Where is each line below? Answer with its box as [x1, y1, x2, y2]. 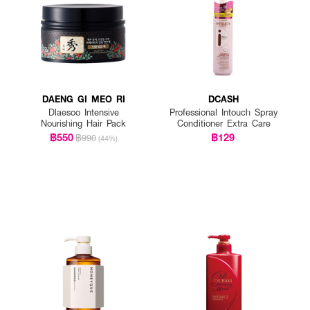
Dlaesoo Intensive [48, 106, 119, 119]
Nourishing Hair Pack [41, 117, 127, 130]
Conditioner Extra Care [176, 117, 271, 130]
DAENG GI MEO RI [42, 92, 125, 106]
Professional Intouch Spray [170, 106, 278, 119]
